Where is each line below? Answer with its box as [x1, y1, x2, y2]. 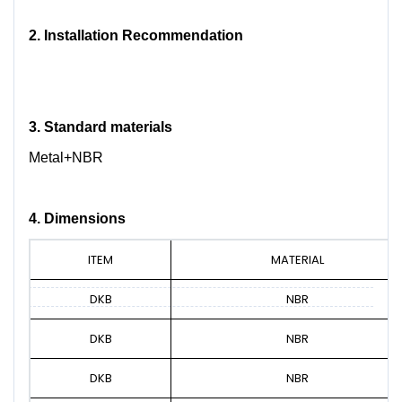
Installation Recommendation [44, 28, 243, 43]
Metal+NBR [29, 150, 103, 165]
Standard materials [44, 119, 172, 135]
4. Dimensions [29, 211, 126, 226]
